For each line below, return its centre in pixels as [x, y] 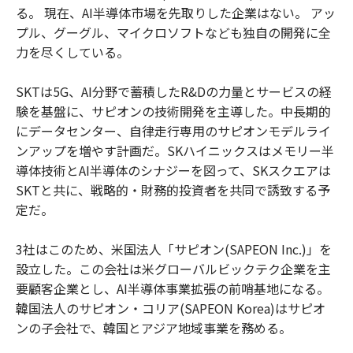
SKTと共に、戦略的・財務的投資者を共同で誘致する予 [173, 190]
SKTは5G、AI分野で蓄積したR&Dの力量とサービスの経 [174, 91]
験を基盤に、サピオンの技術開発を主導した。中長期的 [173, 111]
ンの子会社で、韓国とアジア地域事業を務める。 [154, 327]
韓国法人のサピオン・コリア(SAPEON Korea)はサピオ [171, 308]
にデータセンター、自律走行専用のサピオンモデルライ [173, 130]
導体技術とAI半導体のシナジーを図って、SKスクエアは [173, 170]
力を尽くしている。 [72, 52]
